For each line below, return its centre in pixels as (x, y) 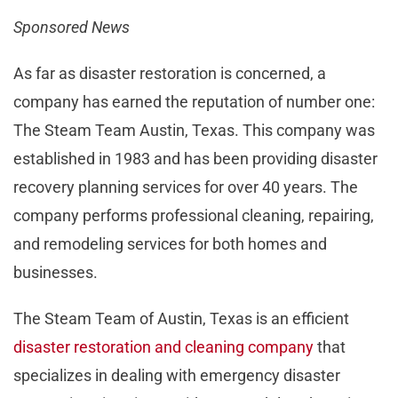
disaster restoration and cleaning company (163, 346)
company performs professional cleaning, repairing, (194, 215)
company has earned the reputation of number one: (194, 101)
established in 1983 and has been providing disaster (195, 158)
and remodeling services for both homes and (170, 243)
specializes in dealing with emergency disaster (177, 375)
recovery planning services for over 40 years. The (186, 187)
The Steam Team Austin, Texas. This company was (194, 130)
